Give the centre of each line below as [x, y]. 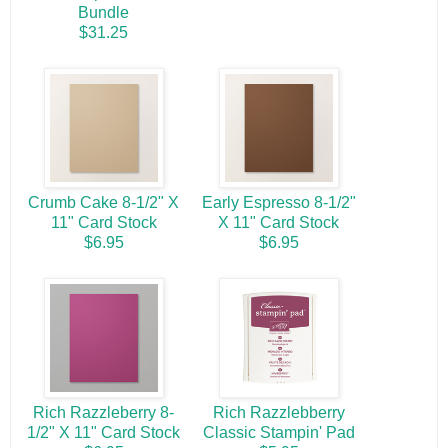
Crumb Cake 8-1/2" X [103, 203]
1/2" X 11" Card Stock [103, 433]
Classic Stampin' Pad [278, 433]
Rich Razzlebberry [278, 413]
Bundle [103, 13]
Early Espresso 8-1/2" [278, 203]
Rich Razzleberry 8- [103, 413]
